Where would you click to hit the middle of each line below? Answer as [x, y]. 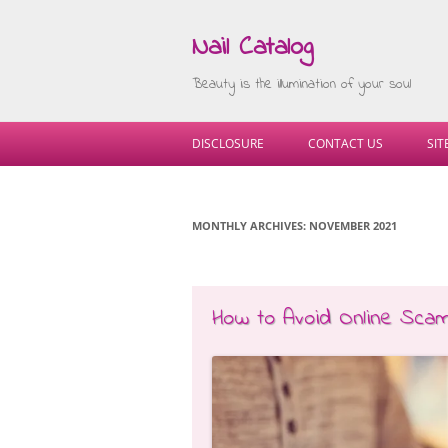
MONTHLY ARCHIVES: [250, 225]
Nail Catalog [252, 48]
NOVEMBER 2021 [353, 225]
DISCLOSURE [228, 143]
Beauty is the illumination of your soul [301, 84]
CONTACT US [345, 143]
